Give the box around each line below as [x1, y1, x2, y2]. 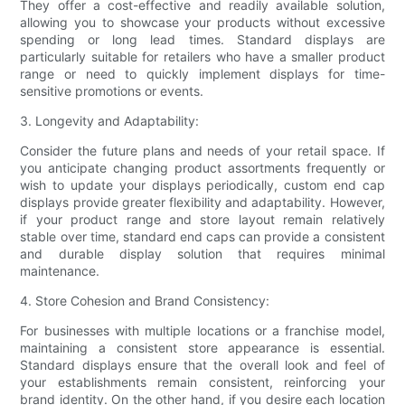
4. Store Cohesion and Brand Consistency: [20, 293, 270, 309]
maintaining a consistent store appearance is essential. [20, 340, 385, 356]
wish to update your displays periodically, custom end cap [20, 177, 385, 193]
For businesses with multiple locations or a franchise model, [20, 323, 385, 339]
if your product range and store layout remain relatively [20, 212, 385, 228]
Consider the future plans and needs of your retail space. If [20, 143, 385, 159]
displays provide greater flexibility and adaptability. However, [20, 194, 385, 211]
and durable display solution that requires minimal [20, 246, 385, 262]
